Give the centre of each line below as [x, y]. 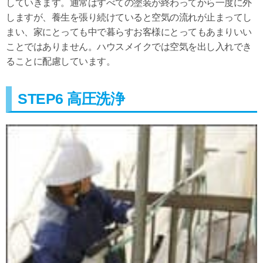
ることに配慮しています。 [60, 62]
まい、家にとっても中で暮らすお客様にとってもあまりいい [129, 32]
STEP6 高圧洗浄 [71, 99]
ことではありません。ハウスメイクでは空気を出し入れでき [129, 47]
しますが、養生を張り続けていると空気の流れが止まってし [129, 18]
